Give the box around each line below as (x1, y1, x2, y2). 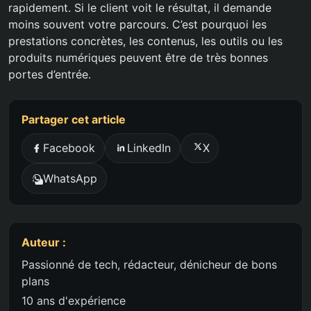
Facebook (43, 141, 96, 155)
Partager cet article (21, 112, 126, 126)
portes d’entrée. (8, 67, 91, 81)
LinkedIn (126, 141, 171, 155)
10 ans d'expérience (21, 293, 126, 308)
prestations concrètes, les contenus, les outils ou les (8, 33, 283, 48)
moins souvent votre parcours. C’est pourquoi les (8, 17, 267, 31)
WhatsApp (43, 171, 98, 186)
